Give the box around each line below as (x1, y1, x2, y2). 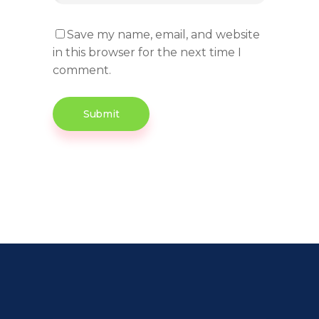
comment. (53, 63, 111, 77)
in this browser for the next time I (53, 45, 241, 59)
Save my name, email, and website (67, 27, 260, 41)
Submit (83, 107, 120, 120)
